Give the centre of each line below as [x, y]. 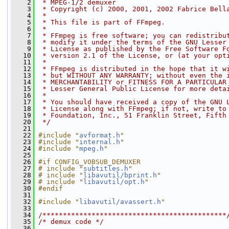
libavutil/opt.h [114, 182]
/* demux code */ [71, 222]
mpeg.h [91, 148]
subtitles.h [106, 168]
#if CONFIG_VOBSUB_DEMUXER [89, 162]
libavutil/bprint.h [120, 175]
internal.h [100, 142]
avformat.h [100, 135]
